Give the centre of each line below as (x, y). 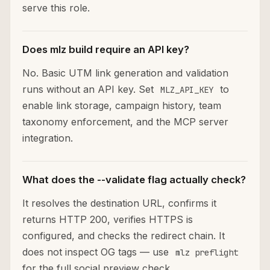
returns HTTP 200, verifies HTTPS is (108, 220)
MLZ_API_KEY (187, 90)
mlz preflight (207, 253)
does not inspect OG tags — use (97, 252)
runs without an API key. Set (89, 89)
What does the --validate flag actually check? (134, 180)
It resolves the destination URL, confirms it (119, 203)
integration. (48, 138)
